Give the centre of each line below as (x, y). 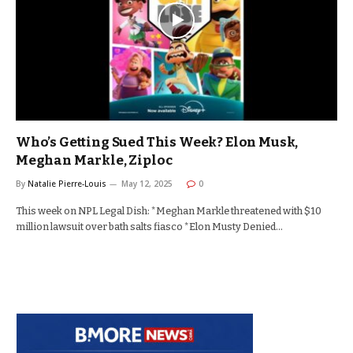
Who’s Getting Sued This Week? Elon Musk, (157, 142)
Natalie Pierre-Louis (67, 184)
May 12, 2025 (147, 184)
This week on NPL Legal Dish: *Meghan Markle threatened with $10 (169, 211)
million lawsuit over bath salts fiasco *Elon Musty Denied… (149, 227)
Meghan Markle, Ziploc (94, 160)
